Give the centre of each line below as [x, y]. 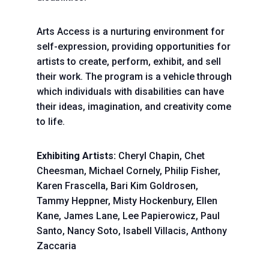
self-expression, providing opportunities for [133, 47]
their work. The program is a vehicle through [134, 77]
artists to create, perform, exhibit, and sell [128, 62]
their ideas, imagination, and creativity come [134, 107]
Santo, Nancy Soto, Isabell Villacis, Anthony [131, 231]
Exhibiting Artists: [76, 156]
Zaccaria [56, 246]
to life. [50, 122]
